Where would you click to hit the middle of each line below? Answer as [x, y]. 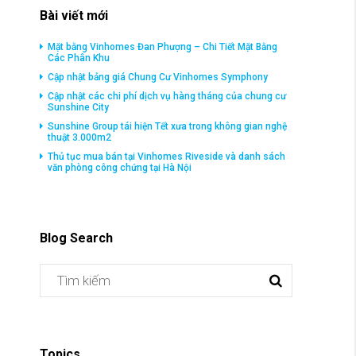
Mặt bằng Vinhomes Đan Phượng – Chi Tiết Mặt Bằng [163, 47]
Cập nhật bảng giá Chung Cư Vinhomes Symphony [158, 77]
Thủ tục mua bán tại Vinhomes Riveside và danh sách [166, 157]
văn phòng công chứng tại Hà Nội [120, 168]
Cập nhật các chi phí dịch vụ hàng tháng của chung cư [167, 97]
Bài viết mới [74, 16]
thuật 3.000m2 [79, 138]
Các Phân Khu [79, 58]
